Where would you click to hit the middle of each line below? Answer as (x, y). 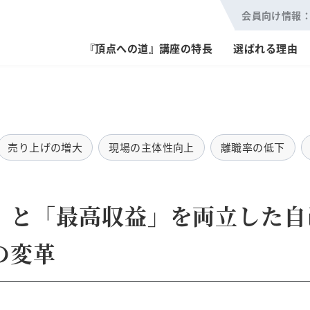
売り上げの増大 (45, 147)
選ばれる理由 (265, 48)
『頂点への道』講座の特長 (148, 48)
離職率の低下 (253, 147)
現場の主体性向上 (152, 147)
